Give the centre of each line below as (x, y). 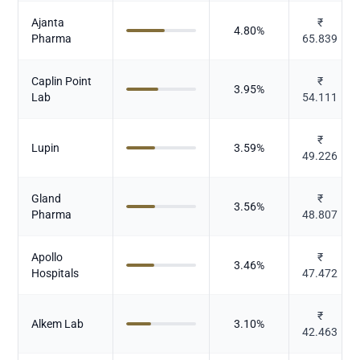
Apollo (47, 257)
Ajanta (48, 22)
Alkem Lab (58, 323)
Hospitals (55, 273)
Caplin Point (62, 81)
